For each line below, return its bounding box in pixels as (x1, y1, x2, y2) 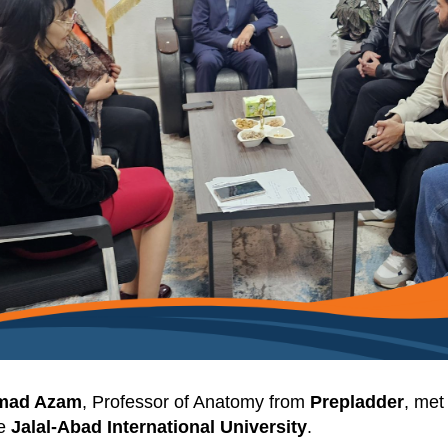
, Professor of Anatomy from (82, 392, 310, 413)
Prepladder (310, 392, 404, 413)
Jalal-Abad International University (11, 417, 307, 438)
